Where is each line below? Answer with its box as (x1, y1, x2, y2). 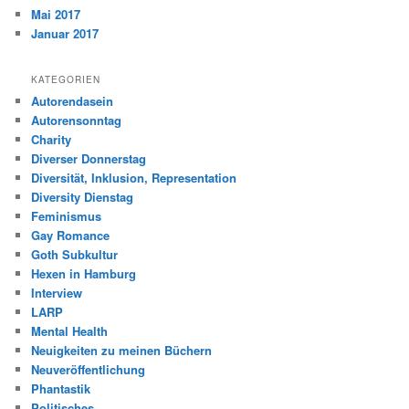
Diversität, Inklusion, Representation (31, 168, 237, 186)
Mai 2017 (31, 5, 81, 24)
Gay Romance (31, 225, 110, 244)
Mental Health (31, 321, 109, 340)
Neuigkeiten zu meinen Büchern (31, 341, 213, 359)
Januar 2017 (31, 25, 100, 43)
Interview (31, 283, 83, 301)
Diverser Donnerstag (31, 149, 147, 167)
